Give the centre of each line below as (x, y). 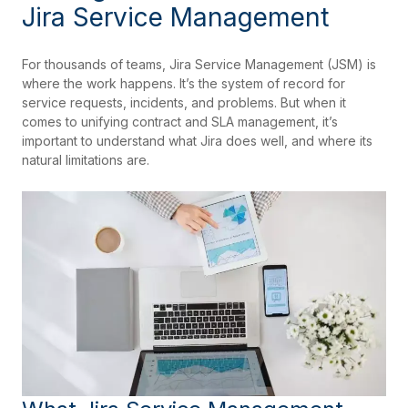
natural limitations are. (86, 160)
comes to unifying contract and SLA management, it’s (180, 122)
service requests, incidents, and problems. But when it (184, 103)
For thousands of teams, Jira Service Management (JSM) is (199, 65)
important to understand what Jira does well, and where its (197, 141)
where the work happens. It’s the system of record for (184, 84)
